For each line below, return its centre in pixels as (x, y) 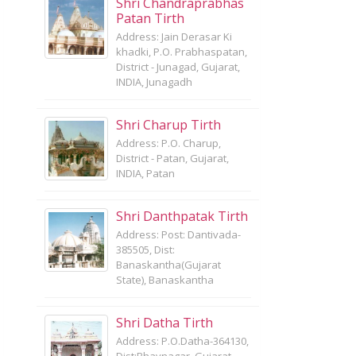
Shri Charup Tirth (168, 125)
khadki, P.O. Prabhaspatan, (182, 52)
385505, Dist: (145, 250)
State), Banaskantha (165, 280)
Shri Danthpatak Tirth (182, 216)
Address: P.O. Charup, (168, 143)
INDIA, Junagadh (154, 82)
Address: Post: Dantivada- (178, 234)
